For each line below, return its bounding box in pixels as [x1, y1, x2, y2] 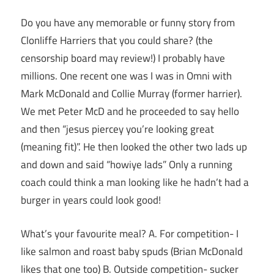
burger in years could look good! [21, 192, 161, 209]
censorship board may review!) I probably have [21, 50, 225, 67]
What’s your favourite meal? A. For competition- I [21, 225, 239, 242]
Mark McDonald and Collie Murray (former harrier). [21, 86, 242, 102]
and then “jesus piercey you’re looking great [21, 121, 214, 138]
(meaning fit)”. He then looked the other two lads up [21, 139, 247, 155]
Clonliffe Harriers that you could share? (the [21, 32, 213, 49]
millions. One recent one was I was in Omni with [21, 68, 232, 84]
